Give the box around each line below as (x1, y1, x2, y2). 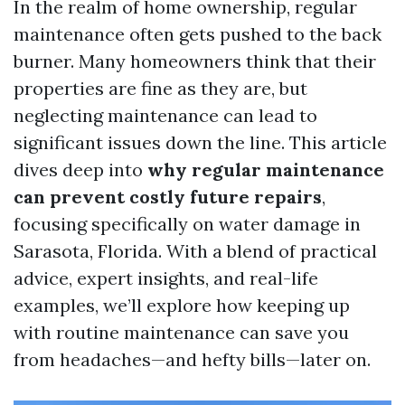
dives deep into (14, 158, 147, 181)
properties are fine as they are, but (14, 77, 307, 99)
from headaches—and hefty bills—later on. (14, 348, 371, 371)
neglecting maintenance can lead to (14, 104, 317, 127)
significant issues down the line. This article (14, 131, 387, 154)
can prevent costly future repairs (14, 185, 322, 208)
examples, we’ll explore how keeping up (14, 294, 350, 316)
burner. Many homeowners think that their (14, 50, 376, 72)
